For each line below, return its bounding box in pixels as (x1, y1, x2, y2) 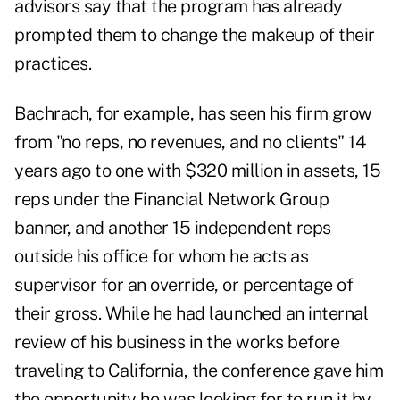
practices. (14, 53, 91, 75)
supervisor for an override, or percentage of (14, 274, 353, 296)
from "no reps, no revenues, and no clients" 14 (14, 131, 365, 154)
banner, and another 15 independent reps (14, 217, 331, 239)
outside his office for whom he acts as (14, 246, 308, 268)
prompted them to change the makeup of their (14, 24, 375, 46)
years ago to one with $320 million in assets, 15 (14, 160, 380, 182)
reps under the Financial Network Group (14, 188, 329, 211)
